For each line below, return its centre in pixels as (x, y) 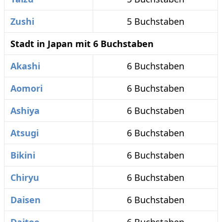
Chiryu (25, 177)
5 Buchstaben (155, 21)
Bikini (23, 155)
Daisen (26, 200)
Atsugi (25, 133)
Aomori (27, 88)
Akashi (25, 66)
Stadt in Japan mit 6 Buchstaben (82, 44)
